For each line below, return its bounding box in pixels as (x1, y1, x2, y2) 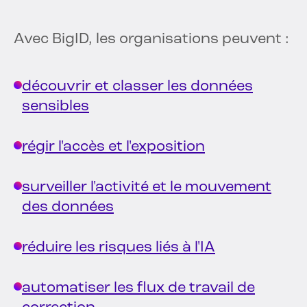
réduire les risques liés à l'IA (22, 240, 215, 256)
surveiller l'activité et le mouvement (22, 180, 271, 196)
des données (22, 199, 114, 216)
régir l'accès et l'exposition (22, 139, 205, 156)
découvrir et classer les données (22, 79, 253, 95)
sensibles (22, 99, 89, 115)
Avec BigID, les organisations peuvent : (14, 32, 289, 48)
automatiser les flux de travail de (22, 280, 255, 297)
